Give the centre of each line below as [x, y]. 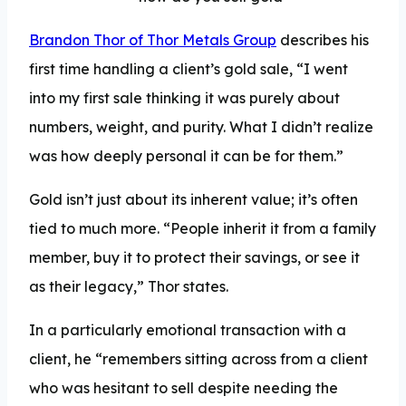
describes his [323, 39]
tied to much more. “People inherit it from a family [203, 228]
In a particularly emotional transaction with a [188, 329]
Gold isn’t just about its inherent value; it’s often [193, 199]
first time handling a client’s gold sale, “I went [188, 68]
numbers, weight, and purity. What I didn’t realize [201, 126]
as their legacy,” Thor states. [129, 286]
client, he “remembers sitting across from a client [198, 358]
